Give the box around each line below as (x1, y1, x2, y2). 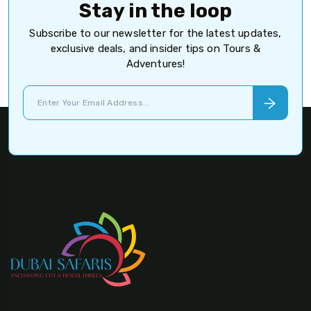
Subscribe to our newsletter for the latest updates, (29, 27, 282, 40)
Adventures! (126, 58, 185, 70)
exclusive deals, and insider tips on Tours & (50, 42, 261, 55)
